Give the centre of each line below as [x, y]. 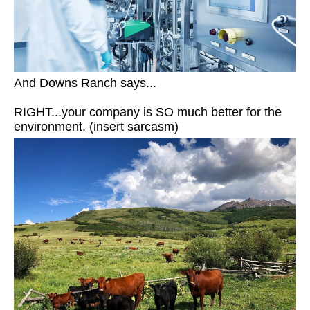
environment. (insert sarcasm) [96, 127]
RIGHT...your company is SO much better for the [148, 112]
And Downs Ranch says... [85, 83]
